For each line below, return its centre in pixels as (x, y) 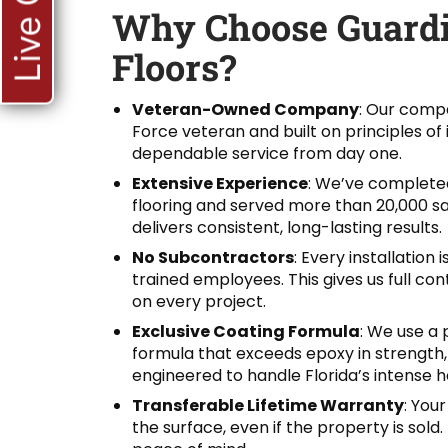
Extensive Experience (220, 183)
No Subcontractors (213, 257)
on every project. (199, 301)
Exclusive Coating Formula (246, 331)
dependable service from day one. (267, 153)
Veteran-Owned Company (245, 109)
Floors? (174, 67)
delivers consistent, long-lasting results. (287, 227)
